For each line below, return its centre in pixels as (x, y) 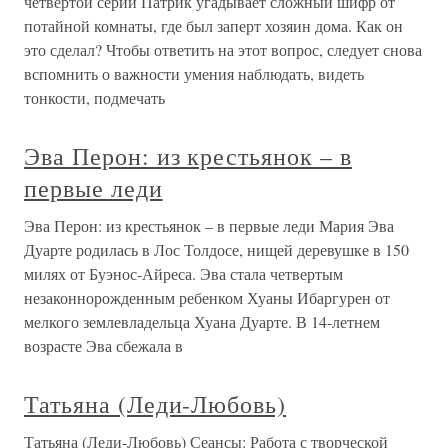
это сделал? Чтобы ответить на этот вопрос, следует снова (223, 49)
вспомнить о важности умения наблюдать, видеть (194, 73)
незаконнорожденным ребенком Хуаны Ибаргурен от (207, 297)
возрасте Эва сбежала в (103, 345)
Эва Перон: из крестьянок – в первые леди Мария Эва (209, 225)
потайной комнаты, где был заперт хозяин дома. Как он (213, 25)
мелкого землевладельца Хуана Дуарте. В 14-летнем (202, 321)
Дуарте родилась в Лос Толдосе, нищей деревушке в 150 (216, 249)
